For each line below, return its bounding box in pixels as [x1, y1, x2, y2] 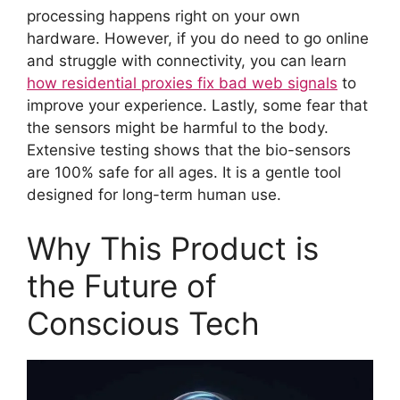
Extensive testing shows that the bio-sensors [27, 141, 351, 160]
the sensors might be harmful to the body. [27, 119, 329, 137]
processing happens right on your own [27, 7, 300, 26]
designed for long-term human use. [27, 186, 281, 204]
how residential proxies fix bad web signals [27, 74, 337, 93]
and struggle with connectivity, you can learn [27, 52, 346, 71]
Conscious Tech [27, 304, 260, 342]
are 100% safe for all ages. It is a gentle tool [27, 163, 341, 182]
